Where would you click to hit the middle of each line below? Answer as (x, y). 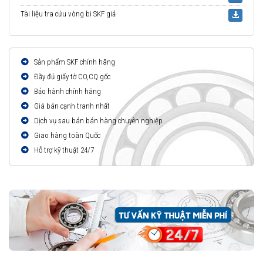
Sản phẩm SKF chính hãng (74, 62)
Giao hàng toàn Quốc (66, 136)
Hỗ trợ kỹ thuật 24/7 (63, 150)
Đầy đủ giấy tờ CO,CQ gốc (71, 77)
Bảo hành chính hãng (67, 92)
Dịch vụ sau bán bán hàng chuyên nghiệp (97, 121)
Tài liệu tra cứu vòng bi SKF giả (68, 14)
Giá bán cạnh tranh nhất (71, 106)
